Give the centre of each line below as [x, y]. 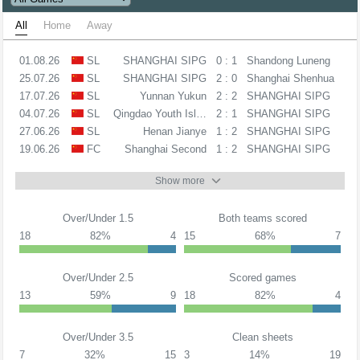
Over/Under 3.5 [98, 337]
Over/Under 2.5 [98, 277]
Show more [180, 180]
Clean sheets [262, 337]
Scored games [262, 277]
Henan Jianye [174, 131]
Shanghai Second [165, 149]
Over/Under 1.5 [98, 218]
